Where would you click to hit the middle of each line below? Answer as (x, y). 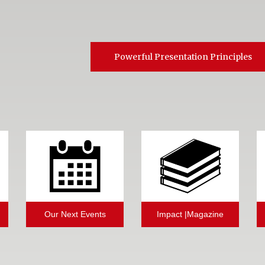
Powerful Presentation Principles (183, 57)
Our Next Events (75, 215)
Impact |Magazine (190, 215)
